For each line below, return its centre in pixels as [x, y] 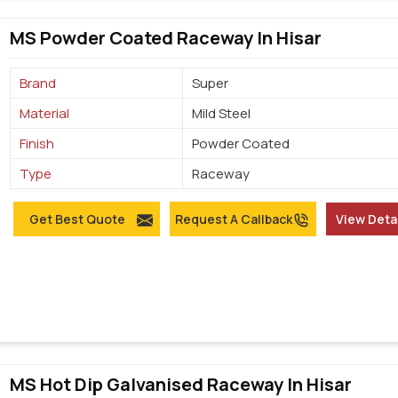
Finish [37, 144]
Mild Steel [222, 114]
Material [45, 114]
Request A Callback [233, 219]
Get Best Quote [77, 219]
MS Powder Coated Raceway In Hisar [166, 38]
